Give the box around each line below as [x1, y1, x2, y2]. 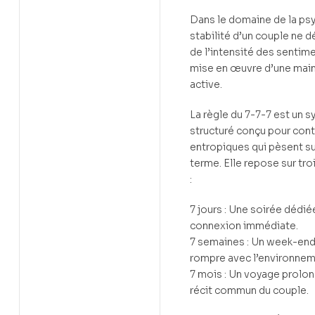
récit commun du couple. [190, 283, 309, 297]
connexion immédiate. [190, 219, 298, 232]
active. [190, 78, 222, 91]
